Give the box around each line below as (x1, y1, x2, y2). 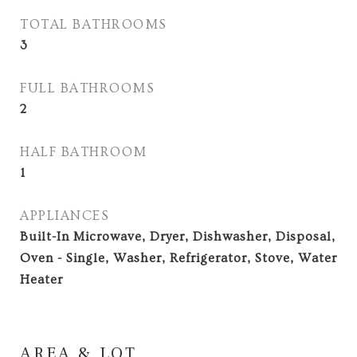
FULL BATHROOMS (20, 80, 155, 96)
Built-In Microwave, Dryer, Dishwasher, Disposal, (20, 229, 335, 244)
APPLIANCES (20, 208, 109, 223)
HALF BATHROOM (20, 144, 147, 159)
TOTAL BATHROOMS (20, 17, 167, 32)
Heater (20, 273, 63, 287)
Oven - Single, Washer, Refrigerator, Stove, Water (20, 251, 337, 265)
